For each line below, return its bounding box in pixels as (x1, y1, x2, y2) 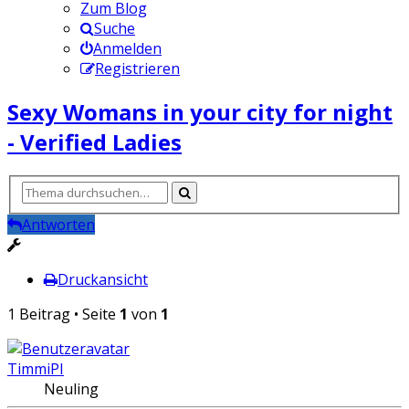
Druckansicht (58, 269, 148, 290)
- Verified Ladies (7, 126, 182, 157)
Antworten (22, 215, 95, 236)
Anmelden (93, 37, 162, 58)
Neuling (44, 379, 99, 400)
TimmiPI (7, 359, 64, 380)
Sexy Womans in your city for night (7, 96, 393, 127)
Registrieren (95, 58, 180, 79)
